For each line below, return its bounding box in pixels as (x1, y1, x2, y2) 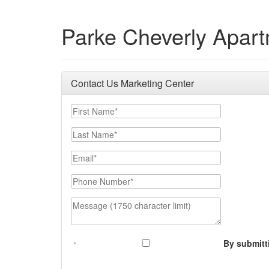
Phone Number (70, 174, 131, 186)
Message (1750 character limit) (70, 197, 195, 209)
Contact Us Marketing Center (71, 76, 194, 90)
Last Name (70, 127, 113, 139)
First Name (70, 103, 114, 115)
